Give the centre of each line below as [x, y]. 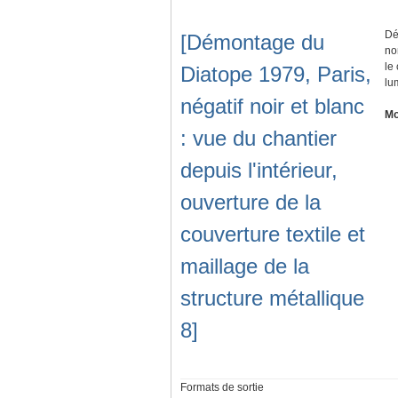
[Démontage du [252, 43]
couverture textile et [273, 235]
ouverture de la [251, 203]
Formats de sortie [222, 388]
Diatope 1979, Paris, [276, 75]
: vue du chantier [259, 139]
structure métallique [272, 298]
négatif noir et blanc [272, 107]
